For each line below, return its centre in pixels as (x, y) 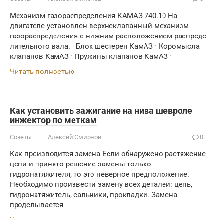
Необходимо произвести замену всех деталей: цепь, (101, 184)
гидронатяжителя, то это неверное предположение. (100, 174)
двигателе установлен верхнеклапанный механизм (99, 26)
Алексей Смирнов (74, 137)
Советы (21, 137)
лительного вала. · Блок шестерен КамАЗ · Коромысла (105, 46)
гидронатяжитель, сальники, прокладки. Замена (93, 195)
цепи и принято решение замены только (81, 164)
